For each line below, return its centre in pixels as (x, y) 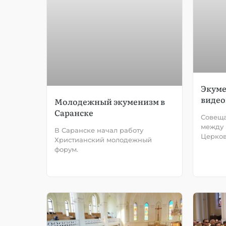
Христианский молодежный (103, 139)
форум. (66, 149)
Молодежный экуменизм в (110, 101)
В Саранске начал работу (99, 130)
